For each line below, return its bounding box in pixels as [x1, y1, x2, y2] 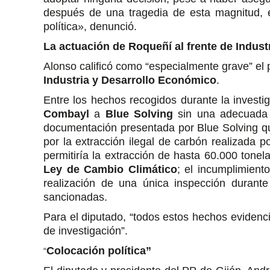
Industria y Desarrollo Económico [43, 74, 216, 86]
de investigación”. [43, 225, 128, 237]
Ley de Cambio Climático [43, 163, 177, 175]
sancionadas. [43, 191, 107, 203]
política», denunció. [43, 20, 137, 33]
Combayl [43, 108, 89, 120]
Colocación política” [46, 245, 151, 257]
